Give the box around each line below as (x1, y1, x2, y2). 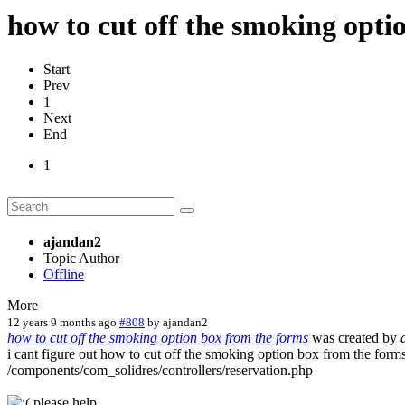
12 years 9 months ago (7, 315, 117, 329)
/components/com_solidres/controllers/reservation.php (7, 362, 313, 378)
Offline (43, 266, 84, 282)
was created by (308, 329, 400, 345)
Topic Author (43, 250, 119, 266)
